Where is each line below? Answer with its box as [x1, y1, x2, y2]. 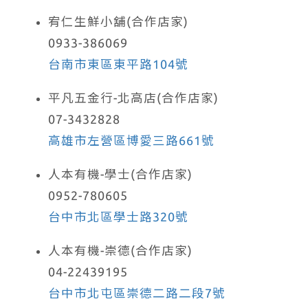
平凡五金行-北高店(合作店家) [48, 91, 219, 104]
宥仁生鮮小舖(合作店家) [48, 14, 188, 28]
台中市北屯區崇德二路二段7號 [48, 286, 225, 300]
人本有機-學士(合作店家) [48, 167, 192, 181]
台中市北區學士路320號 [48, 210, 188, 223]
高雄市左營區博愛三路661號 [48, 133, 214, 147]
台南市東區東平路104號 [48, 57, 188, 71]
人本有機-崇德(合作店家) [48, 243, 192, 257]
